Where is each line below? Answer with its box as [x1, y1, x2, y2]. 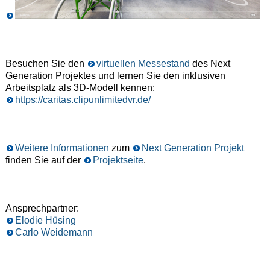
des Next [189, 58, 230, 69]
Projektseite [92, 154, 143, 165]
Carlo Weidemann [14, 227, 93, 237]
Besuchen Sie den [5, 58, 87, 69]
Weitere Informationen [14, 142, 109, 153]
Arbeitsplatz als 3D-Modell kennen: [5, 82, 155, 93]
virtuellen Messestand [96, 58, 190, 69]
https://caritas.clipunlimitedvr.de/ [14, 94, 151, 105]
